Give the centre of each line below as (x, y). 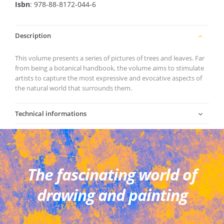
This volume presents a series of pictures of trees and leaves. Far (110, 58)
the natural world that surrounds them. (73, 88)
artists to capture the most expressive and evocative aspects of (108, 78)
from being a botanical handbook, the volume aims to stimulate (109, 68)
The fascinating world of (112, 174)
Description (33, 35)
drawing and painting (112, 195)
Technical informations (51, 113)
